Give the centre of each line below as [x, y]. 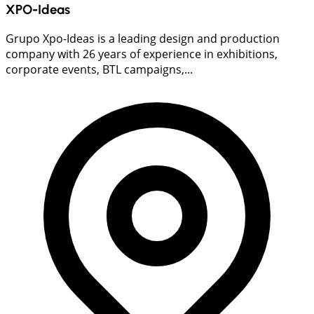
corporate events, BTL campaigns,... [99, 69]
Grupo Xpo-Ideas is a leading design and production [143, 38]
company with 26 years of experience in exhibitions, [142, 54]
